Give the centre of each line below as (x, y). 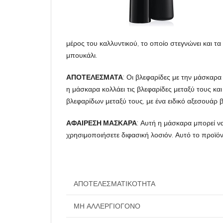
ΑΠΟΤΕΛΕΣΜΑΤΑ (95, 77)
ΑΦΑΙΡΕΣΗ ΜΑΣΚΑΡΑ (102, 123)
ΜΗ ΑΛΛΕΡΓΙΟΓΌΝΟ (107, 206)
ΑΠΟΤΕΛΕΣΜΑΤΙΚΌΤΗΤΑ (114, 184)
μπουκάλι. (82, 55)
